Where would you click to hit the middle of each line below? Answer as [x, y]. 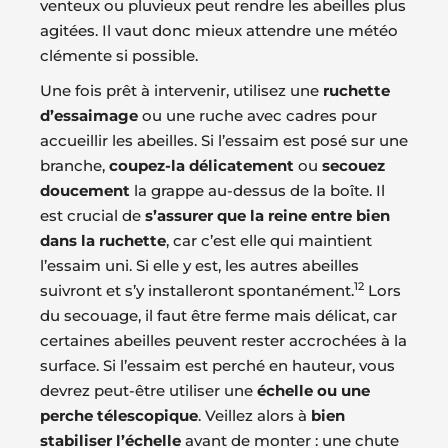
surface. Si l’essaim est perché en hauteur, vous [217, 366]
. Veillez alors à [254, 416]
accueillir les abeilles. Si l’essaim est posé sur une [224, 141]
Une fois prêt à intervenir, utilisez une [181, 91]
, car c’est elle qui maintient [269, 241]
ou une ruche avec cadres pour [257, 116]
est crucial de [92, 216]
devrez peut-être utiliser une [148, 391]
